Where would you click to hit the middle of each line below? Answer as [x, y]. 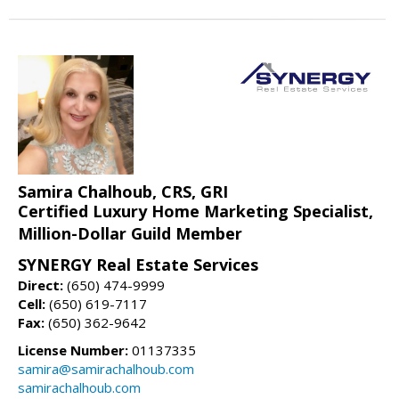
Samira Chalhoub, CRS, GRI [123, 192]
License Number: [73, 350]
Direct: [41, 285]
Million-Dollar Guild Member [130, 234]
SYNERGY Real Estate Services [138, 265]
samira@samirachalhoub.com [106, 369]
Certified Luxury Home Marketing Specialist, [195, 212]
